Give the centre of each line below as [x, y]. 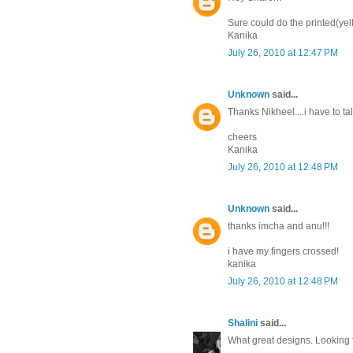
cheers [242, 137]
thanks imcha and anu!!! [279, 227]
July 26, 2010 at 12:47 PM [283, 53]
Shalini [243, 323]
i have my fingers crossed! [283, 252]
